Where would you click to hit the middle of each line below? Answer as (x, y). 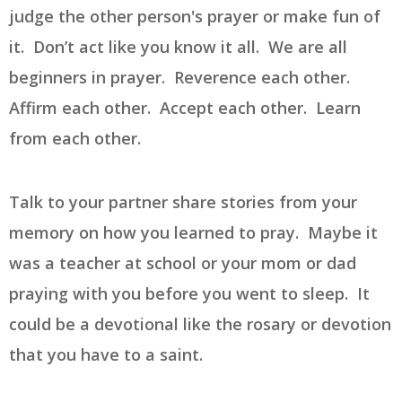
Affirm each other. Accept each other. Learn (185, 108)
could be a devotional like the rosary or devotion (200, 324)
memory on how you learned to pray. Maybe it (193, 233)
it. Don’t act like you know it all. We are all (178, 47)
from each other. (77, 139)
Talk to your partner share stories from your (183, 202)
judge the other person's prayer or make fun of (195, 17)
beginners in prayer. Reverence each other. (182, 78)
